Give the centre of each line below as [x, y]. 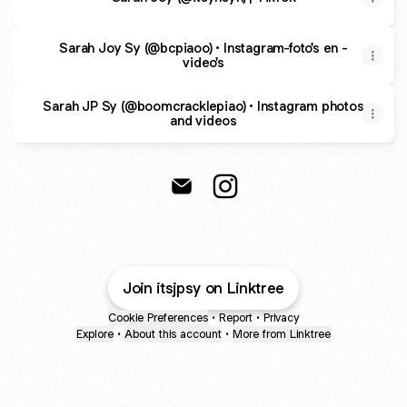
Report [236, 318]
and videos [203, 120]
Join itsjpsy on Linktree [203, 288]
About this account [173, 334]
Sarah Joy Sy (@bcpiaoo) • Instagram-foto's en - [203, 48]
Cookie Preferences [158, 318]
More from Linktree [282, 334]
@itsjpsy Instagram [289, 207]
